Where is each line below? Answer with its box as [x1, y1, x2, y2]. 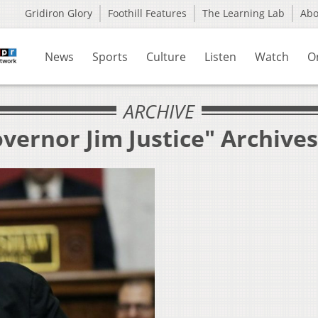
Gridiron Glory [25, 6, 92, 20]
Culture [146, 49, 186, 65]
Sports [92, 49, 128, 65]
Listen [204, 49, 236, 65]
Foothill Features [108, 6, 187, 20]
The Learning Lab [202, 6, 285, 20]
